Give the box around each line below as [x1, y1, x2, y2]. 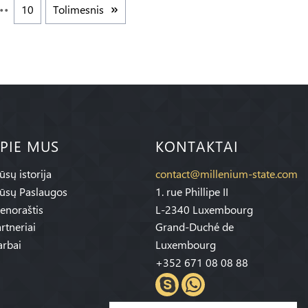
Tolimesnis [53, 2, 104, 16]
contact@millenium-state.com [155, 166, 298, 181]
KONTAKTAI [155, 137, 239, 155]
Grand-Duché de [155, 219, 234, 234]
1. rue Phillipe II [155, 184, 228, 199]
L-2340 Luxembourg [155, 201, 253, 217]
